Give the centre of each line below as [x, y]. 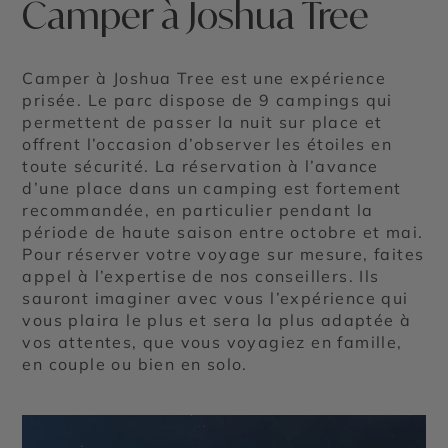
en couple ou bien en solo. [135, 364]
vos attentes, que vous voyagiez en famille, [212, 342]
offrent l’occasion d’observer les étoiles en [207, 144]
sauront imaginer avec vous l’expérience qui [215, 298]
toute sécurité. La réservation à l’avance [200, 166]
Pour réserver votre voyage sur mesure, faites [223, 254]
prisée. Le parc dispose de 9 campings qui [207, 100]
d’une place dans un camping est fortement [212, 188]
